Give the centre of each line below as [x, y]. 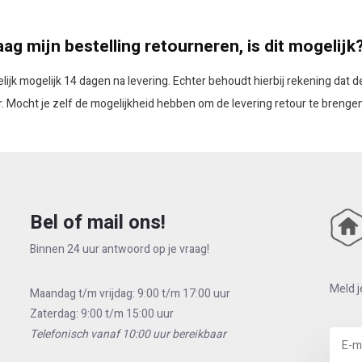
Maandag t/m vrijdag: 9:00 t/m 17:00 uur [130, 294]
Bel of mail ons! [97, 223]
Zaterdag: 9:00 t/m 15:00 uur [101, 314]
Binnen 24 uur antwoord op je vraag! [119, 249]
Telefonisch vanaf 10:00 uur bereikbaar [128, 334]
